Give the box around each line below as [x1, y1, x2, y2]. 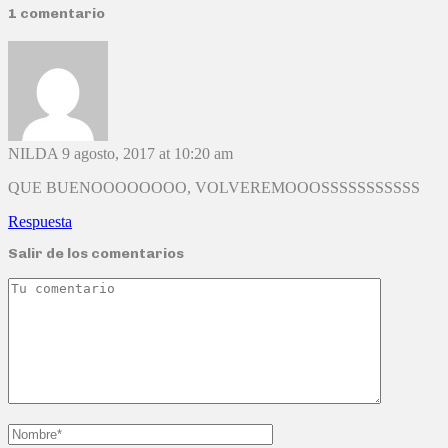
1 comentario [8, 5, 105, 23]
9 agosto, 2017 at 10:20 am [62, 144, 233, 162]
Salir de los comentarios [8, 244, 184, 262]
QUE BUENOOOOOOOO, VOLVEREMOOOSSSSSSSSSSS [8, 178, 420, 196]
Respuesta [8, 212, 72, 230]
